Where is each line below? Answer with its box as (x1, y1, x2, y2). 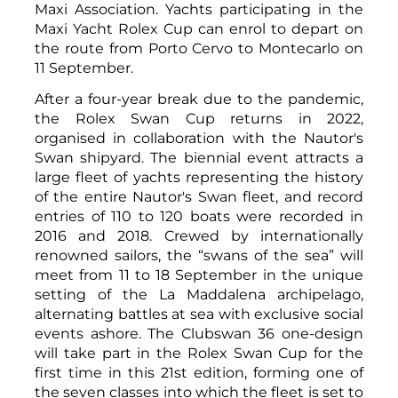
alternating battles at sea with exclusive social (35, 305, 363, 322)
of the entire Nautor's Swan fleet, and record (35, 187, 363, 205)
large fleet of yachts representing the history (35, 168, 363, 186)
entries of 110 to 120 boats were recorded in (35, 207, 363, 225)
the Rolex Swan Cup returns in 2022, (35, 109, 363, 127)
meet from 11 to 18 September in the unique (35, 266, 363, 283)
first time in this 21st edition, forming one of (35, 363, 363, 381)
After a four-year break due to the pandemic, (35, 90, 363, 107)
